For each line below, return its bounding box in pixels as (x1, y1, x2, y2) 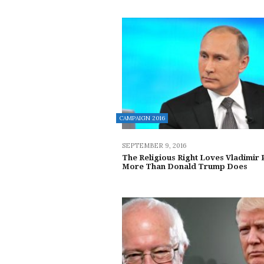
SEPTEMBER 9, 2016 (122, 141, 187, 150)
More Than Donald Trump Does (122, 161, 247, 171)
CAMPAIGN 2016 (119, 114, 165, 122)
